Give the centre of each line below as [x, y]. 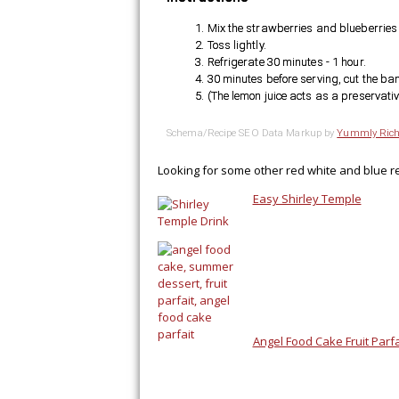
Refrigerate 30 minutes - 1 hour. [286, 62]
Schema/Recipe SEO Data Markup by [252, 132]
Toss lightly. [236, 45]
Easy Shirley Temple [307, 198]
